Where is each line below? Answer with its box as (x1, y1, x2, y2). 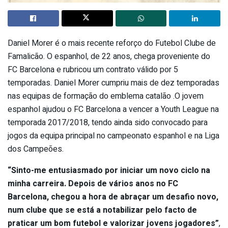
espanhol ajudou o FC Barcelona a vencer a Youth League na (8, 103, 219, 116)
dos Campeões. (8, 142, 64, 155)
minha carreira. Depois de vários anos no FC (8, 177, 178, 190)
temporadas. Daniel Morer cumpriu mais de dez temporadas (8, 76, 219, 89)
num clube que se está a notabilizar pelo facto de (8, 204, 197, 216)
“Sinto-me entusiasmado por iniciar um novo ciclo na (8, 164, 210, 177)
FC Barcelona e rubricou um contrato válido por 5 (8, 63, 178, 76)
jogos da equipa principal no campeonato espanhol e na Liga (8, 129, 219, 142)
